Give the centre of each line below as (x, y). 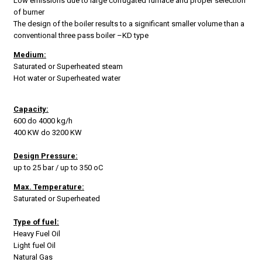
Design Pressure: (46, 156)
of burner (29, 12)
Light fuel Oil (35, 246)
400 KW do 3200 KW (48, 133)
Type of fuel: (36, 222)
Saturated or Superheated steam (68, 67)
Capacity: (31, 109)
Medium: (30, 55)
